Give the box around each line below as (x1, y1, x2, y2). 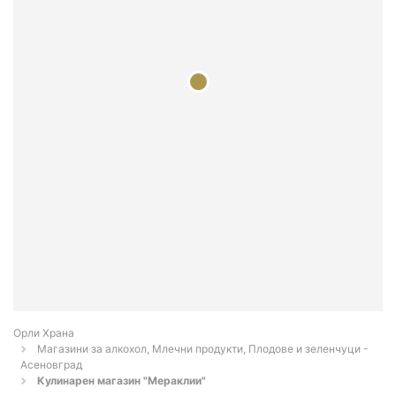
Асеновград (20, 358, 82, 372)
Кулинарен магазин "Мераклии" (37, 374, 206, 388)
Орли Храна (13, 326, 74, 340)
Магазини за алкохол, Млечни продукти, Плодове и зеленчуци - (37, 342, 369, 356)
